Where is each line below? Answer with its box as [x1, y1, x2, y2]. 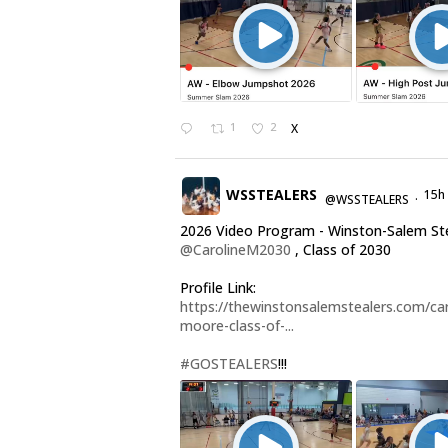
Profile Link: [179, 278, 256, 298]
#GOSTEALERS [179, 354, 278, 374]
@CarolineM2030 [179, 240, 291, 260]
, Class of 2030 [290, 240, 391, 260]
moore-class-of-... [179, 316, 294, 336]
